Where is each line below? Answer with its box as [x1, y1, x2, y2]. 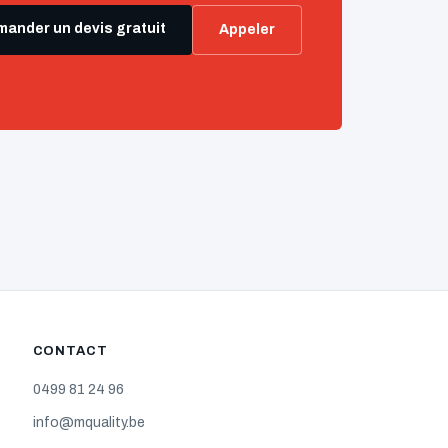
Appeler [219, 22, 275, 37]
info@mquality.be [32, 415, 145, 430]
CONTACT [32, 344, 108, 358]
